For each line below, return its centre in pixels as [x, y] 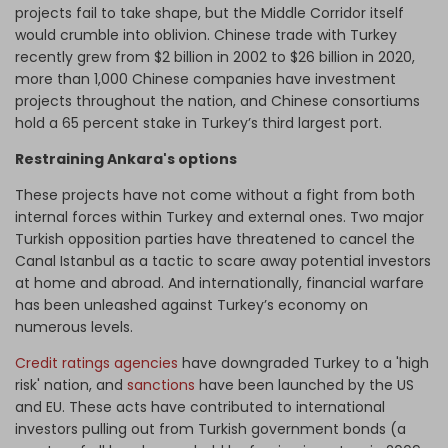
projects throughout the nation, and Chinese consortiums [217, 101]
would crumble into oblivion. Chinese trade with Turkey [206, 35]
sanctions [161, 385]
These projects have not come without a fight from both [215, 195]
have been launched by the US [304, 385]
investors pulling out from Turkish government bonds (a [210, 429]
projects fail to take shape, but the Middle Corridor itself [209, 13]
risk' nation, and [71, 385]
